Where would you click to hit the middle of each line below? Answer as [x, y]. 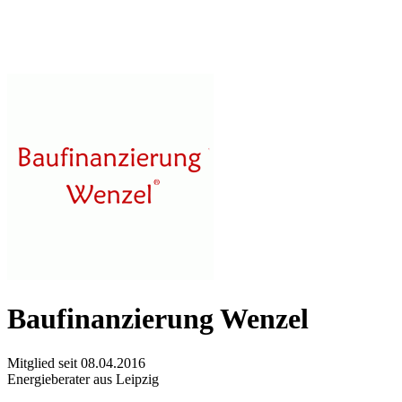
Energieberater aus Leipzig [83, 379]
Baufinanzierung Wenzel [158, 319]
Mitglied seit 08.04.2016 [76, 363]
